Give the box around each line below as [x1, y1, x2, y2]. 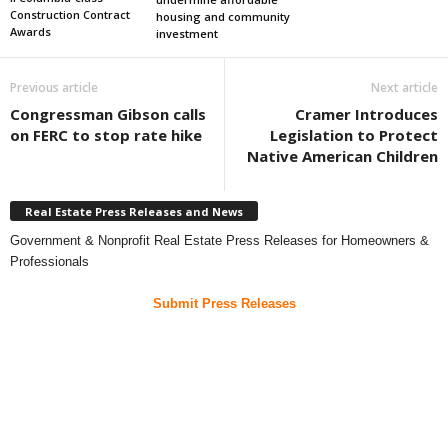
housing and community [155, 9, 290, 25]
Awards [10, 23, 51, 39]
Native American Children [247, 146, 438, 167]
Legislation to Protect [270, 125, 438, 146]
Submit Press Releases [152, 295, 296, 311]
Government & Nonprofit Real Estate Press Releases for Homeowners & [10, 232, 429, 248]
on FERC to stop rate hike [10, 125, 202, 146]
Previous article [10, 79, 98, 97]
